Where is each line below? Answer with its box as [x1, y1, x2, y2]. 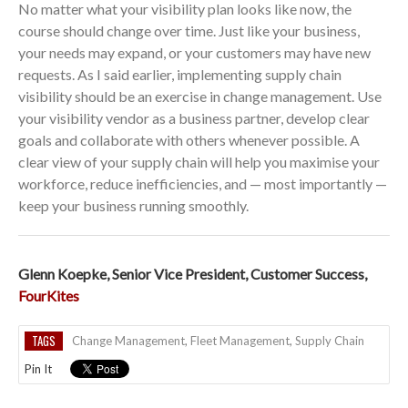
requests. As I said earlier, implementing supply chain [18, 66, 342, 84]
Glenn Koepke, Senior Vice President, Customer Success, [18, 265, 367, 283]
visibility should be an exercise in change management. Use [18, 87, 382, 106]
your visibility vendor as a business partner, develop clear [18, 109, 370, 127]
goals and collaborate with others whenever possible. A [18, 131, 360, 149]
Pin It [25, 362, 52, 377]
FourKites [18, 287, 79, 305]
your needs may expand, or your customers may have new [18, 44, 371, 62]
